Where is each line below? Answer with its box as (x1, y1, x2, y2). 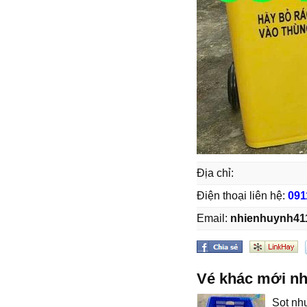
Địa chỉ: (197, 167, 234, 179)
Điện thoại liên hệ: (197, 190, 288, 201)
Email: (197, 212, 230, 224)
